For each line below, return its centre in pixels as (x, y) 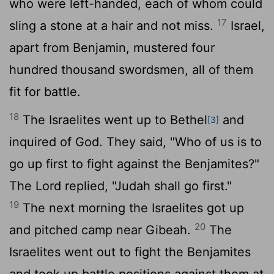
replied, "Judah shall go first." (146, 186)
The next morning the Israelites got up (131, 208)
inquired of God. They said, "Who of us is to (135, 142)
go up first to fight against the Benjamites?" (134, 164)
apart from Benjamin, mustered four (112, 48)
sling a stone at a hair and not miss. (113, 26)
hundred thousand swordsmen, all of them (131, 70)
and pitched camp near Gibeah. (102, 230)
